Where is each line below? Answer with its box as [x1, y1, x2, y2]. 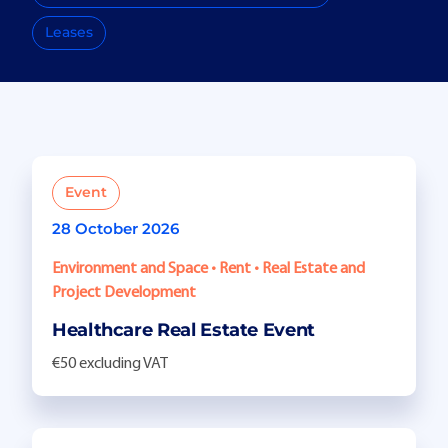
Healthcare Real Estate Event [52, 319, 315, 342]
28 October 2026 [52, 220, 179, 239]
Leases [45, 23, 93, 42]
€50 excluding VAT [52, 356, 168, 373]
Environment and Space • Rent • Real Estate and [52, 261, 365, 278]
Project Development [52, 285, 196, 302]
